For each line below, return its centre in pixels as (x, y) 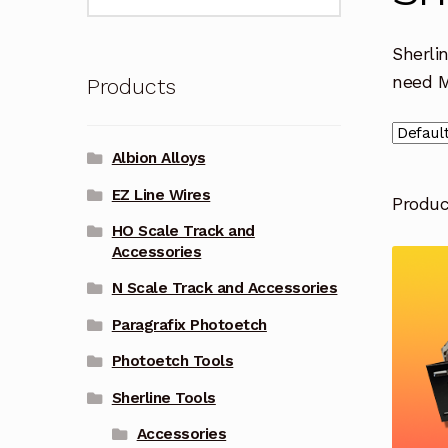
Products (131, 86)
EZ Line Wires (161, 194)
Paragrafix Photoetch (189, 324)
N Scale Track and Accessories (224, 288)
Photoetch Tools (172, 361)
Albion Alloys (158, 158)
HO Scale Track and (183, 230)
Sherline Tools (163, 397)
